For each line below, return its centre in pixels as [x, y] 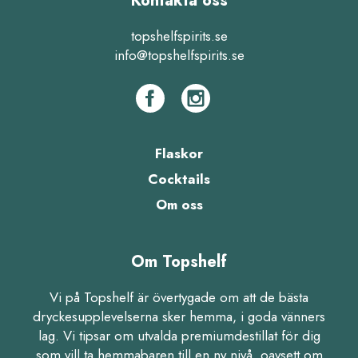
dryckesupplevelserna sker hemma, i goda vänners [179, 316]
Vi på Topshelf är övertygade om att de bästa [179, 297]
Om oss [179, 204]
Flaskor [179, 153]
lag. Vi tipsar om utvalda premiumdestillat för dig [179, 335]
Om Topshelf [179, 261]
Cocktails [179, 179]
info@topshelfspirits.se [179, 55]
